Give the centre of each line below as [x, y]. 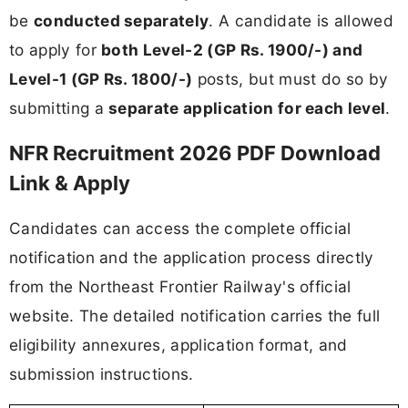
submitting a [59, 107]
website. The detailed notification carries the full [195, 315]
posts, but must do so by [291, 78]
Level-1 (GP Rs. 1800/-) [101, 78]
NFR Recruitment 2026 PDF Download [195, 153]
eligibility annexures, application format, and [178, 344]
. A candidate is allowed [301, 20]
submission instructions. [102, 373]
